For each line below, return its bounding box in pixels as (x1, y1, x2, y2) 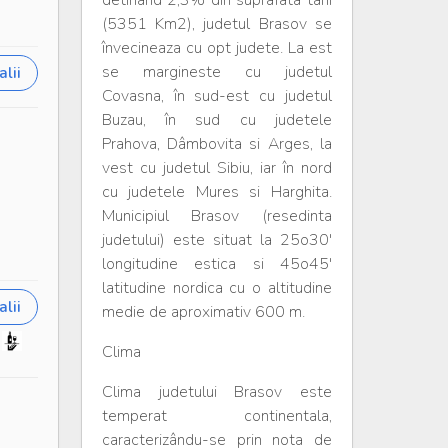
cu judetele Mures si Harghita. (101, 181, 332, 203)
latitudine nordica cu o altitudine (101, 277, 332, 299)
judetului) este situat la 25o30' (101, 229, 332, 251)
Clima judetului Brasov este (101, 381, 332, 403)
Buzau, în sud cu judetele (101, 109, 332, 131)
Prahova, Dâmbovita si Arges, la (101, 133, 332, 155)
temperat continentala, (101, 405, 332, 427)
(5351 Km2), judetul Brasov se (101, 13, 332, 35)
